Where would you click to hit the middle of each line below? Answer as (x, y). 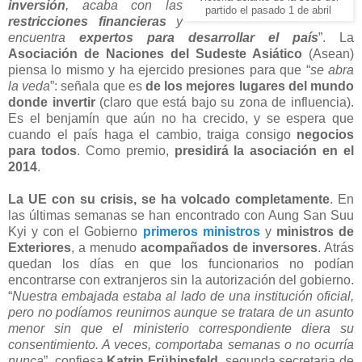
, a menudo (106, 247)
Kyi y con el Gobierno (76, 231)
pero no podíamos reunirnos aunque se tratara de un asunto (181, 312)
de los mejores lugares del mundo (250, 86)
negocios (325, 134)
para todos (42, 150)
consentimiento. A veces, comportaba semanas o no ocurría (181, 344)
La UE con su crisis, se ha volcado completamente (169, 199)
